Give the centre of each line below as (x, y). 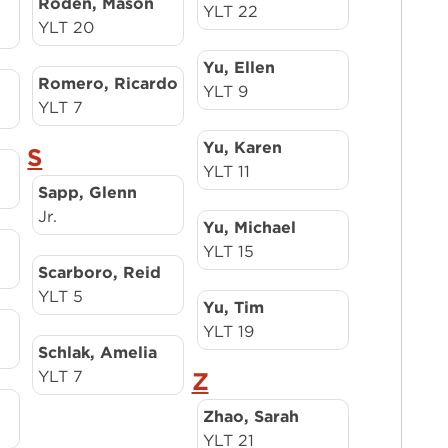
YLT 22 (230, 11)
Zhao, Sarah (250, 416)
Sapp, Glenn (88, 192)
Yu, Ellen (238, 67)
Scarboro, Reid (100, 272)
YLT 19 (228, 331)
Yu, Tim (233, 307)
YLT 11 (226, 171)
